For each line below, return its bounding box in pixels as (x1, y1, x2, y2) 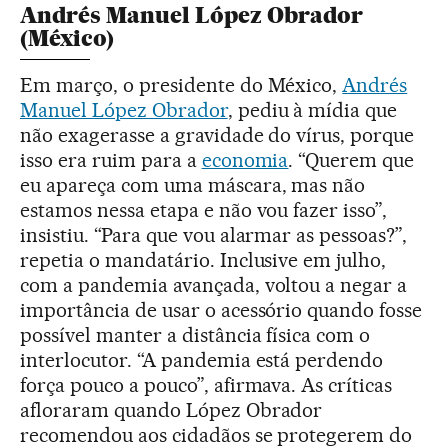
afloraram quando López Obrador (20, 397, 323, 422)
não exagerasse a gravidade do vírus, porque (20, 122, 415, 147)
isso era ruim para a (20, 147, 202, 172)
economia (201, 147, 289, 172)
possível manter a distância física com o (20, 322, 371, 347)
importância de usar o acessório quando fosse (20, 297, 423, 322)
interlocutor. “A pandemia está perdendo (20, 347, 384, 372)
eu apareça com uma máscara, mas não (20, 172, 366, 197)
